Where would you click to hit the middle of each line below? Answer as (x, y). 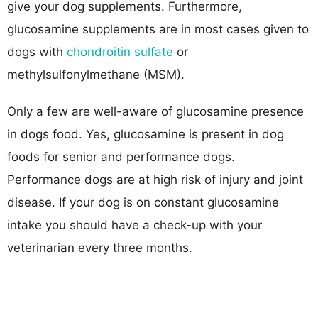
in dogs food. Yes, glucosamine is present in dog (146, 134)
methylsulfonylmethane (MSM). (96, 74)
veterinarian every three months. (100, 247)
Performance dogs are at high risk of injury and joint (155, 179)
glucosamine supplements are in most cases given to (158, 29)
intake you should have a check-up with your (135, 225)
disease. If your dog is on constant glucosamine (143, 202)
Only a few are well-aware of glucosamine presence (155, 111)
